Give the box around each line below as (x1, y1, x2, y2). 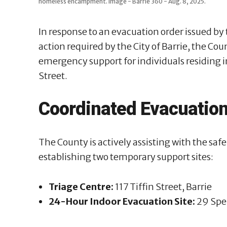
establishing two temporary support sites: (39, 150, 213, 163)
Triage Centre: (49, 180, 113, 193)
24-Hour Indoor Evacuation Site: (49, 195, 195, 207)
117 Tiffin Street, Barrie (113, 180, 212, 193)
